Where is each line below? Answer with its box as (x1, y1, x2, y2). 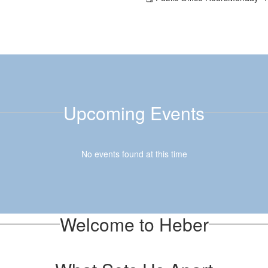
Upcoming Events (63, 99, 205, 126)
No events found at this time (81, 147, 187, 160)
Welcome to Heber (59, 211, 209, 237)
